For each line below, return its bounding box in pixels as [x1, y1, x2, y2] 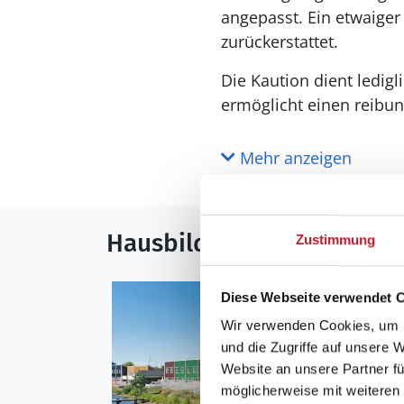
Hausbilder [106, 228, 232, 258]
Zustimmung [295, 232, 376, 248]
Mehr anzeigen [234, 147, 352, 169]
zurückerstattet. [220, 31, 338, 52]
